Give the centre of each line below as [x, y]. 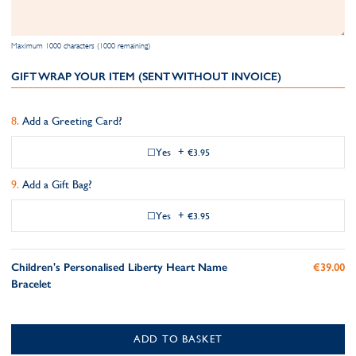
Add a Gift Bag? [57, 184]
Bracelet [31, 284]
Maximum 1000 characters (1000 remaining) [81, 46]
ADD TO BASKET [178, 339]
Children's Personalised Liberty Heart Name [119, 267]
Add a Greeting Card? [72, 121]
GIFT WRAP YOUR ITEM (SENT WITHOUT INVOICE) [146, 77]
